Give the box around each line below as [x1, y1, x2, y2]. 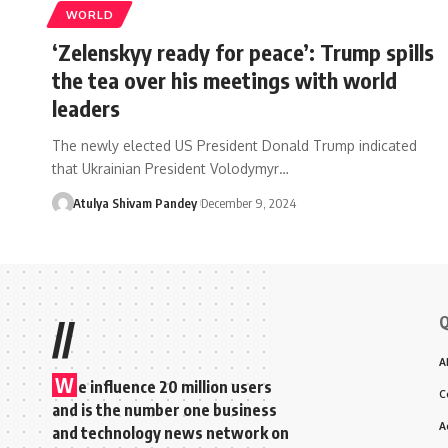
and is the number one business [52, 399, 277, 420]
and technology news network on [52, 422, 289, 443]
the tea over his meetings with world [52, 65, 397, 94]
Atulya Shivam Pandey [72, 194, 197, 211]
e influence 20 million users [78, 376, 272, 397]
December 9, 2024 [200, 194, 296, 211]
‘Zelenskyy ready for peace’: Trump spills [52, 37, 434, 66]
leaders [52, 93, 120, 122]
